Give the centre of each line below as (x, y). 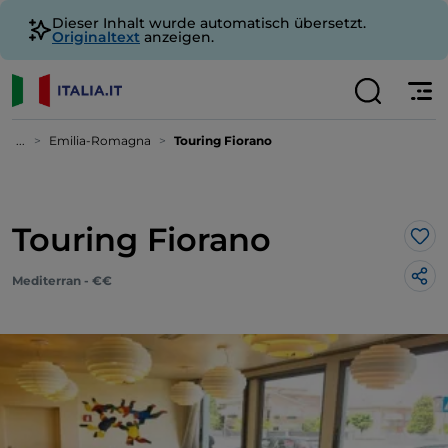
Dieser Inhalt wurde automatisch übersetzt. (209, 23)
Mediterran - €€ (62, 280)
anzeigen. (177, 37)
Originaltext (96, 37)
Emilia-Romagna (100, 140)
